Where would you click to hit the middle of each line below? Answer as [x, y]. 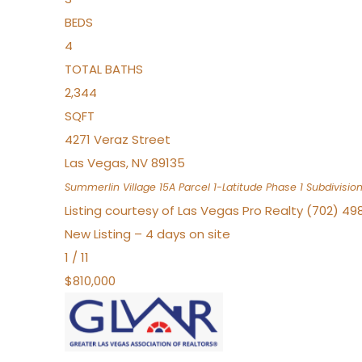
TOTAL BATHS [104, 69]
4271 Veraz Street [118, 139]
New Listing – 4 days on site [147, 234]
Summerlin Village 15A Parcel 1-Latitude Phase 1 [184, 187]
